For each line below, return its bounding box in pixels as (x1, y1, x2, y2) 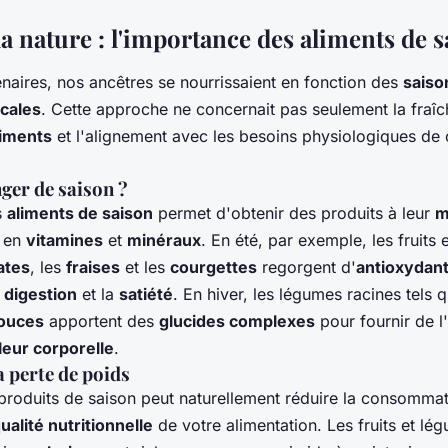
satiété (119, 284, 173, 305)
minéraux (127, 230, 201, 251)
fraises (66, 257, 120, 278)
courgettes (170, 257, 257, 278)
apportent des (44, 311, 159, 332)
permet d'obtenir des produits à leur (153, 203, 435, 224)
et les (120, 257, 170, 278)
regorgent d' (257, 257, 356, 278)
